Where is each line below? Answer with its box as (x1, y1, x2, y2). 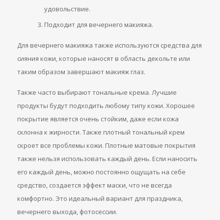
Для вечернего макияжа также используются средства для (17, 41, 202, 50)
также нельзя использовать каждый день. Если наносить (17, 154, 197, 163)
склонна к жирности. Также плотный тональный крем (17, 128, 185, 137)
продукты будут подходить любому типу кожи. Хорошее (17, 101, 195, 110)
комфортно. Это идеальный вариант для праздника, (17, 194, 183, 203)
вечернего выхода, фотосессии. (17, 207, 117, 216)
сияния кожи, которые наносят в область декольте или (17, 54, 190, 63)
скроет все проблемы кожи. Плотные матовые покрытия (17, 141, 195, 150)
